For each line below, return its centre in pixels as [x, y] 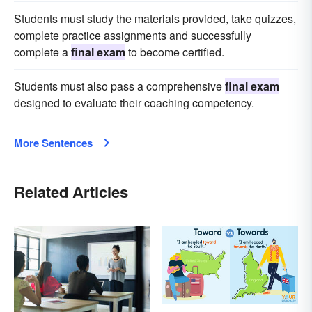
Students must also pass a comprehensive [119, 86]
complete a [42, 52]
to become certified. [175, 52]
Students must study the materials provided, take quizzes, [155, 19]
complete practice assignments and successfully [133, 36]
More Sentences [53, 143]
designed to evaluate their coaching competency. [134, 103]
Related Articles [71, 192]
